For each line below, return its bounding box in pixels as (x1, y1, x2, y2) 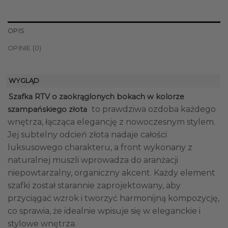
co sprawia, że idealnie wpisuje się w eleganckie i (8, 206, 201, 216)
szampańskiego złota (8, 105, 87, 115)
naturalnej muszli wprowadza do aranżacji (8, 155, 178, 165)
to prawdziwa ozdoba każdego (90, 104, 216, 115)
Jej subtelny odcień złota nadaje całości (8, 130, 167, 140)
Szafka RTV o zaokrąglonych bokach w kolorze (9, 92, 184, 102)
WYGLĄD (9, 77, 39, 85)
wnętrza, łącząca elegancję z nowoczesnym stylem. (8, 117, 215, 127)
